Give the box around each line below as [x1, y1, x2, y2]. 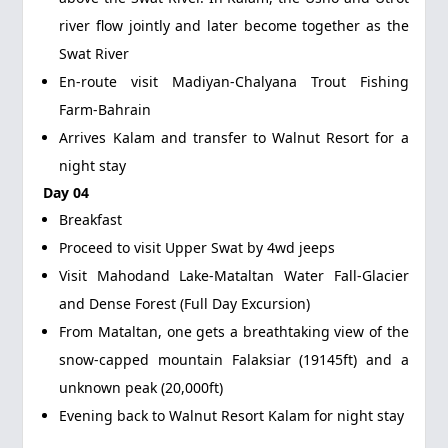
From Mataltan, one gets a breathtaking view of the [59, 322, 409, 341]
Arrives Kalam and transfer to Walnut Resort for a [59, 128, 409, 147]
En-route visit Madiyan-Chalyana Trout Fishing [59, 72, 409, 91]
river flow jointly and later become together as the [59, 16, 409, 35]
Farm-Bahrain [59, 100, 152, 119]
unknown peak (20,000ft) [59, 378, 224, 397]
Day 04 [43, 183, 90, 202]
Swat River [59, 44, 130, 63]
